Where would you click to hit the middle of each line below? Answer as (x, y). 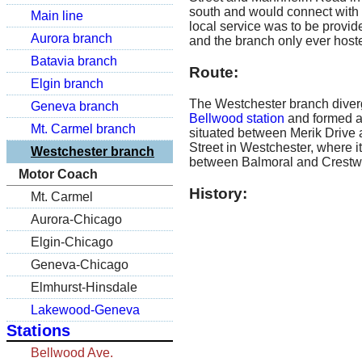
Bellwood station (237, 118)
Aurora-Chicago (76, 219)
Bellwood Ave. (72, 353)
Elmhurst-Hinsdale (84, 287)
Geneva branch (75, 106)
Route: (214, 73)
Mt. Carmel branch (83, 129)
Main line (57, 16)
